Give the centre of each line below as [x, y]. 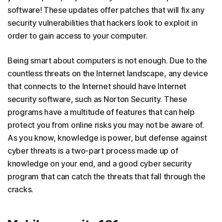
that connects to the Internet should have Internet [97, 86]
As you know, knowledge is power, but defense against [107, 138]
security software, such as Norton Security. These [97, 99]
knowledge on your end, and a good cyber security [100, 164]
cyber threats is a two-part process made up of [93, 151]
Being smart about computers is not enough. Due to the [108, 61]
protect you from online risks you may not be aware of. [106, 125]
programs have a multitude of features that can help [101, 112]
